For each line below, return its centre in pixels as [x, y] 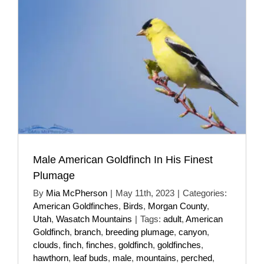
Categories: [205, 193]
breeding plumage [140, 232]
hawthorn [51, 258]
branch [88, 232]
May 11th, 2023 [145, 193]
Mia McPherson [77, 193]
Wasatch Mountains [94, 219]
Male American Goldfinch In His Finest [123, 159]
